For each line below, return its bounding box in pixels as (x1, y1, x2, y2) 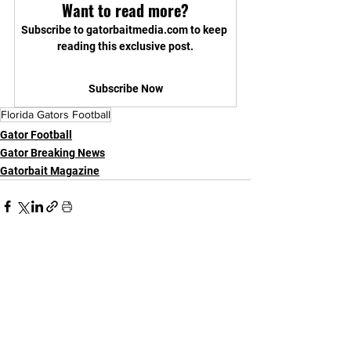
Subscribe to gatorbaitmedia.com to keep (21, 24, 230, 36)
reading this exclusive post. (57, 40, 194, 52)
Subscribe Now (88, 82, 163, 95)
